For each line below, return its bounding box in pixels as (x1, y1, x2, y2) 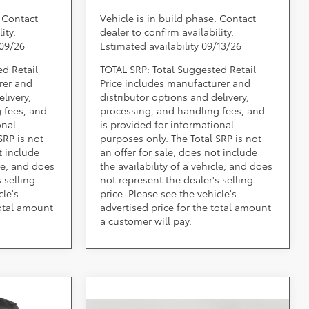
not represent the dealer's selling (100, 172, 254, 186)
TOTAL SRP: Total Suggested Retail (100, 61, 257, 76)
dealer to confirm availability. (100, 24, 235, 39)
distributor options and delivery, (100, 89, 250, 103)
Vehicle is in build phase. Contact (100, 10, 257, 25)
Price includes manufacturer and (100, 75, 251, 90)
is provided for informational (100, 117, 235, 131)
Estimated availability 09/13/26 (100, 38, 242, 52)
